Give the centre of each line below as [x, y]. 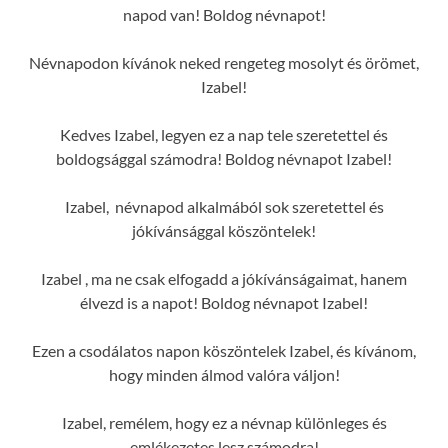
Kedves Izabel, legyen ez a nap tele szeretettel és [224, 134]
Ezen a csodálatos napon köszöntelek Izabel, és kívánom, [224, 350]
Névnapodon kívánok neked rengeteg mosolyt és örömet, [224, 62]
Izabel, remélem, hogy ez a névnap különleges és [224, 422]
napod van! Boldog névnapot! [224, 14]
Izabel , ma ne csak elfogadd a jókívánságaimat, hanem [224, 278]
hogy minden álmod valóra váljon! [224, 374]
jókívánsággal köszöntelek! [224, 230]
